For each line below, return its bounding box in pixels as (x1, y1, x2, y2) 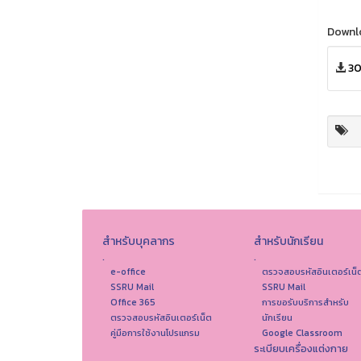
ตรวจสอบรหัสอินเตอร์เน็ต (110, 310, 212, 324)
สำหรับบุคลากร (102, 232, 175, 250)
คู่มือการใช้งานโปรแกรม (110, 326, 200, 339)
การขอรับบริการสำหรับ (261, 295, 349, 309)
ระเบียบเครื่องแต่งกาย (253, 340, 348, 356)
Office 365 (110, 295, 156, 309)
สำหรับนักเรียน (253, 232, 323, 250)
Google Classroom (261, 326, 342, 339)
